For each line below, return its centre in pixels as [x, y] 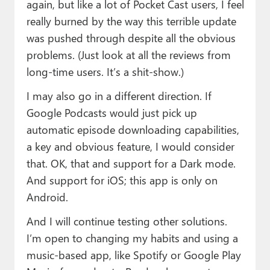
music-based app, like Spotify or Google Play [133, 254]
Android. [47, 196]
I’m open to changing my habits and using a [132, 237]
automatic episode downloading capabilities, [133, 129]
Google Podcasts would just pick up [111, 112]
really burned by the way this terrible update [131, 20]
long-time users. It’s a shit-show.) [105, 71]
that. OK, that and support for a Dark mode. [131, 163]
